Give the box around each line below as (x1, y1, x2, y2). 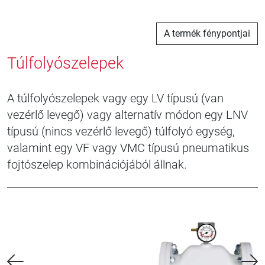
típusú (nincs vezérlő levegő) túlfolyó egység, (7, 124, 235, 138)
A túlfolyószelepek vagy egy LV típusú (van (7, 91, 224, 105)
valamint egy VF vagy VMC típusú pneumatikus (7, 141, 249, 155)
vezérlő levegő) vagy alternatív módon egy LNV (7, 108, 248, 122)
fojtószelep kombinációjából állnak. (7, 157, 187, 172)
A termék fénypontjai (164, 28, 250, 39)
